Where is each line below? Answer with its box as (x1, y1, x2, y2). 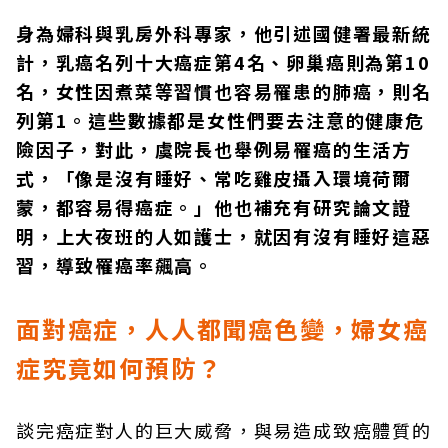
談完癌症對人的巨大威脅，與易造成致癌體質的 (16, 417, 432, 443)
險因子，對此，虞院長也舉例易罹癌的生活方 (16, 136, 412, 162)
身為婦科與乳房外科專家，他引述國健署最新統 (16, 20, 432, 46)
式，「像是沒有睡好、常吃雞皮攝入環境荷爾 (16, 165, 412, 191)
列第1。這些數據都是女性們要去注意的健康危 (16, 107, 425, 133)
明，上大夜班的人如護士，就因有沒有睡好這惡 (16, 223, 432, 249)
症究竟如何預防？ (16, 350, 223, 385)
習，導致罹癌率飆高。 (16, 252, 215, 278)
